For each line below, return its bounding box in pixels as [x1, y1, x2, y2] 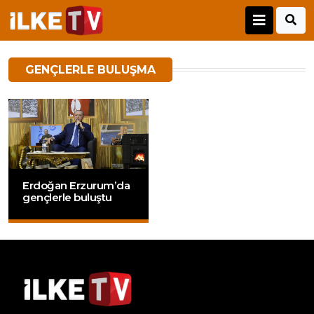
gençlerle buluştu [22, 191, 112, 205]
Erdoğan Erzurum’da [22, 179, 130, 193]
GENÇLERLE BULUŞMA [25, 63, 156, 77]
